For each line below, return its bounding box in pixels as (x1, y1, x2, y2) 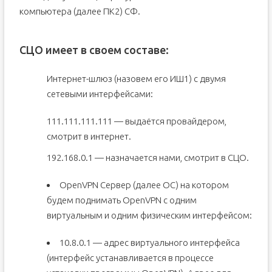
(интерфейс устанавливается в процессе (46, 253, 214, 263)
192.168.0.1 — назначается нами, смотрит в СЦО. (46, 152, 249, 163)
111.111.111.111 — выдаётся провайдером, (46, 116, 226, 126)
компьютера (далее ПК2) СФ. (19, 6, 140, 16)
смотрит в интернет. (46, 131, 131, 141)
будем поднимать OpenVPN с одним (46, 195, 197, 205)
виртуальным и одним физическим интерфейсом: (46, 210, 252, 220)
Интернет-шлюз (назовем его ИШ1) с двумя (46, 73, 226, 84)
